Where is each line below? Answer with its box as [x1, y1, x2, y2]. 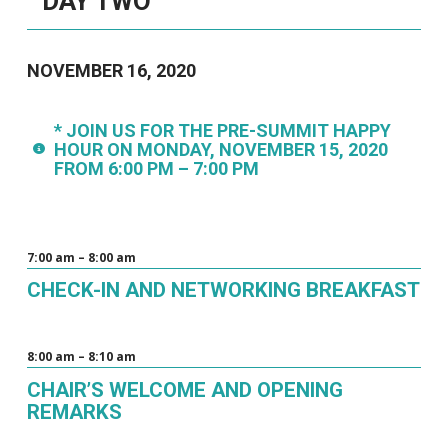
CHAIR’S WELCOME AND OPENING [26, 377, 343, 402]
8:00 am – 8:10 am [26, 348, 136, 366]
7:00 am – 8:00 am [26, 248, 136, 266]
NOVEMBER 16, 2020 [26, 60, 196, 82]
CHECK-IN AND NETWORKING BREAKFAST [26, 278, 420, 303]
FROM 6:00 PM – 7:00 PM [53, 157, 259, 179]
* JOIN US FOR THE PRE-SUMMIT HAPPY [53, 119, 391, 141]
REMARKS [26, 399, 122, 424]
